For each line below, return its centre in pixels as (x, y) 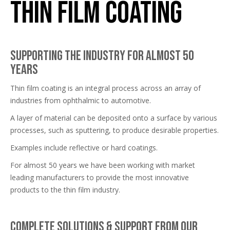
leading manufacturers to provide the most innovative (100, 177)
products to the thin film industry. (65, 189)
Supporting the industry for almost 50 (102, 56)
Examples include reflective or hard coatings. (84, 147)
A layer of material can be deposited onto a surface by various (114, 118)
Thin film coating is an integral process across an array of (106, 88)
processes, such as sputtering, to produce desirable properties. (114, 130)
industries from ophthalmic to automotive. (81, 100)
